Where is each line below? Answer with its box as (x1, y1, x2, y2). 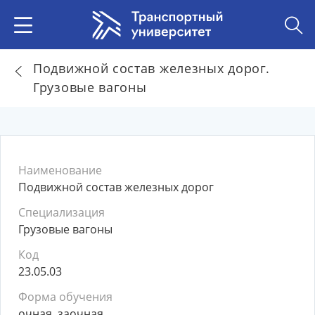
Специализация (18, 205, 105, 220)
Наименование (18, 162, 102, 178)
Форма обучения (18, 289, 112, 304)
